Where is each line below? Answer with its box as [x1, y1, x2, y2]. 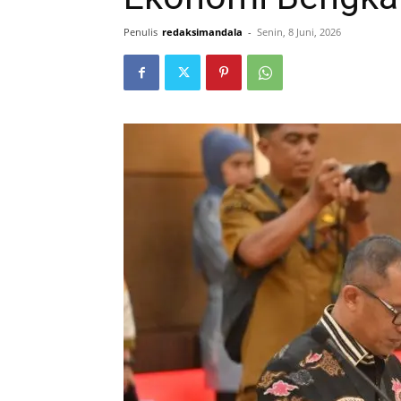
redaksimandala [162, 25, 243, 39]
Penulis [124, 25, 158, 39]
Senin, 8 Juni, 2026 [257, 25, 341, 39]
